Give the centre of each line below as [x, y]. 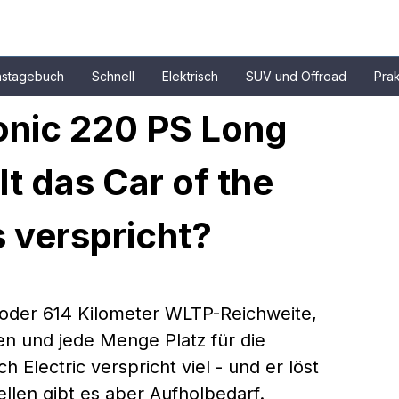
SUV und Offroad [296, 76]
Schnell [113, 76]
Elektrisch [190, 76]
